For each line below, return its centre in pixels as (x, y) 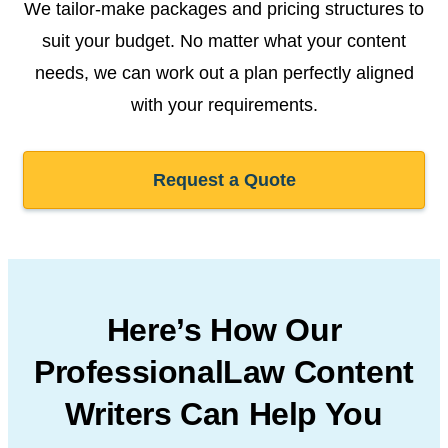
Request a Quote (224, 179)
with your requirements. (224, 104)
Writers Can (153, 413)
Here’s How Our (224, 329)
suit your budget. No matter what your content (224, 40)
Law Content (318, 371)
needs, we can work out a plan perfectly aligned (224, 72)
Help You (311, 413)
